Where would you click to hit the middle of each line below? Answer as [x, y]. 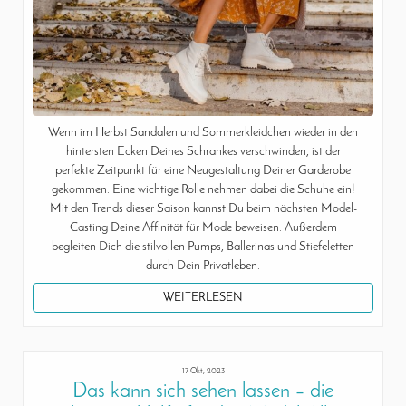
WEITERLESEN [203, 298]
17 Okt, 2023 [203, 371]
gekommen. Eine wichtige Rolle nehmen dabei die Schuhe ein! [203, 190]
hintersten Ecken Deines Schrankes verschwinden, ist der [203, 152]
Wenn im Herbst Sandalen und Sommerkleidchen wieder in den [203, 133]
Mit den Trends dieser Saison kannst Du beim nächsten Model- [203, 209]
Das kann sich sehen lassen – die [203, 391]
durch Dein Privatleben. [203, 266]
